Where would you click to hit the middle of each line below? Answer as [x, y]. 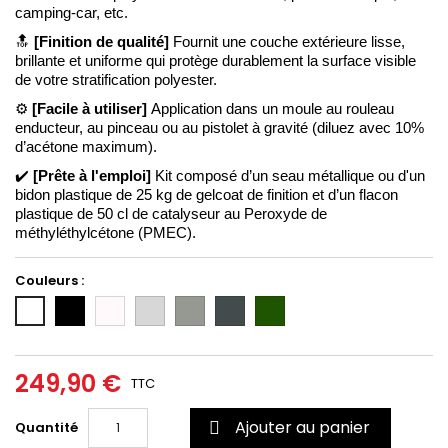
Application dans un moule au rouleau [272, 108]
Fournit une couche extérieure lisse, [289, 41]
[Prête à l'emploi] [92, 175]
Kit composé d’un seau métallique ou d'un [288, 175]
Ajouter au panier [302, 427]
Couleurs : [49, 280]
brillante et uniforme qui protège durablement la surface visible [215, 60]
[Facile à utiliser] [91, 108]
